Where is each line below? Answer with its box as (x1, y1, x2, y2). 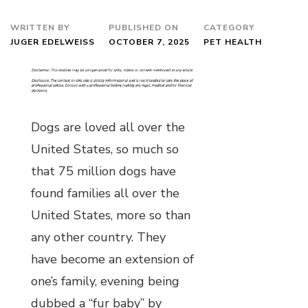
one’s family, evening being (31, 272, 179, 289)
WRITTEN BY (10, 21, 69, 33)
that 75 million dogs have (31, 162, 176, 179)
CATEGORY (203, 21, 254, 33)
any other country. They (31, 228, 166, 245)
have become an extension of (31, 250, 194, 267)
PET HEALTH (203, 36, 262, 48)
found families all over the (31, 184, 179, 201)
